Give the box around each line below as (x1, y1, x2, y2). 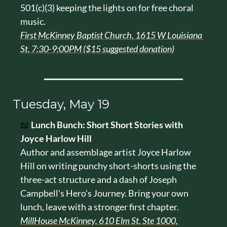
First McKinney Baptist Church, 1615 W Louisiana (20, 29, 202, 41)
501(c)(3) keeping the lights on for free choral (20, 2, 194, 13)
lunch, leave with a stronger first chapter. (20, 201, 179, 212)
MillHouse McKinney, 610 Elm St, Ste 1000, (20, 214, 178, 226)
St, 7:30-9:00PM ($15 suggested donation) (20, 43, 174, 54)
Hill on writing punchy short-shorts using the (20, 160, 196, 171)
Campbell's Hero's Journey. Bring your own (20, 187, 188, 199)
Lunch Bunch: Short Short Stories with (31, 119, 183, 130)
